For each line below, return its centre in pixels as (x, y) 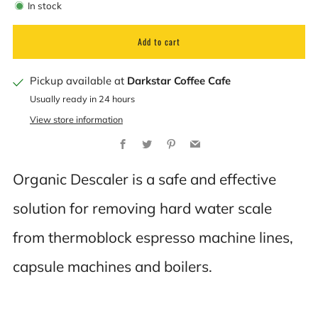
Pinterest (196, 139)
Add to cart (159, 42)
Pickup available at (78, 81)
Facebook (149, 139)
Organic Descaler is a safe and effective (144, 179)
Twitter (167, 139)
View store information (76, 120)
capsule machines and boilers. (113, 267)
